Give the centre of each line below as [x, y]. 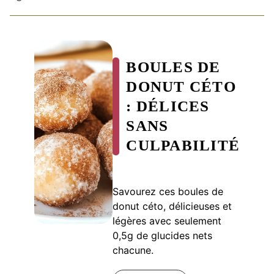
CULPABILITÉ [183, 145]
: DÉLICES [168, 106]
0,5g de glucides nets [163, 235]
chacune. [133, 250]
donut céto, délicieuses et [172, 206]
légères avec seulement [167, 220]
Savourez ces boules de [168, 191]
